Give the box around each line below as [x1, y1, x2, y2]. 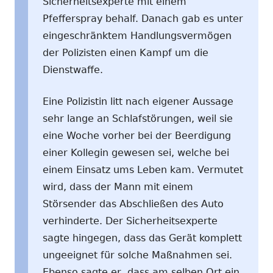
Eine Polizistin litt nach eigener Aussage [43, 95, 233, 107]
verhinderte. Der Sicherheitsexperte [43, 214, 218, 227]
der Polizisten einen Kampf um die [43, 46, 208, 58]
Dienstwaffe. [43, 63, 103, 76]
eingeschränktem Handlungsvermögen [43, 29, 232, 41]
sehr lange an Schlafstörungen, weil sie [43, 112, 233, 124]
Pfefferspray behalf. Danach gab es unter [43, 12, 243, 24]
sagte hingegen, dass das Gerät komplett [43, 232, 242, 244]
